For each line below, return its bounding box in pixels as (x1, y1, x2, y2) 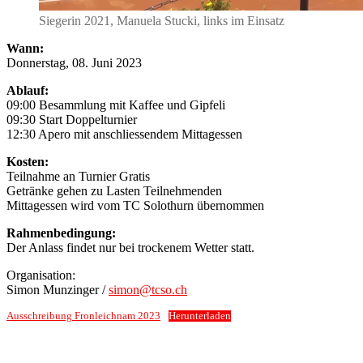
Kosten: (6, 154, 49, 169)
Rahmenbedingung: (6, 225, 116, 240)
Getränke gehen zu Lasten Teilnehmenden (6, 183, 222, 198)
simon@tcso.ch (109, 282, 187, 297)
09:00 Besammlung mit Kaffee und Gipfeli (6, 97, 225, 112)
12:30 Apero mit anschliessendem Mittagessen (6, 126, 242, 141)
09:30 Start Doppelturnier (6, 112, 137, 126)
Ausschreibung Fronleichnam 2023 (6, 310, 160, 322)
